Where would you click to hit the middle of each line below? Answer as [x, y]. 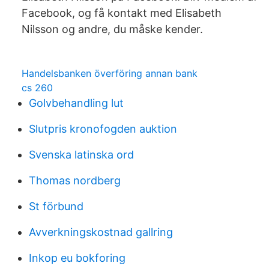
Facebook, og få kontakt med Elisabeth [122, 13]
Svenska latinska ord [81, 155]
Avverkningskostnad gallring [101, 232]
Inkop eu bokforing [77, 258]
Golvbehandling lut [76, 103]
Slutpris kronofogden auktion [103, 129]
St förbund [56, 206]
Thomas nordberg [75, 180]
